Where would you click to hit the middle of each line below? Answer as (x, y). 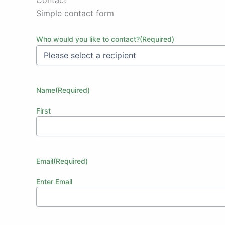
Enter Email (54, 182)
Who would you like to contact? (88, 39)
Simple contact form (75, 13)
